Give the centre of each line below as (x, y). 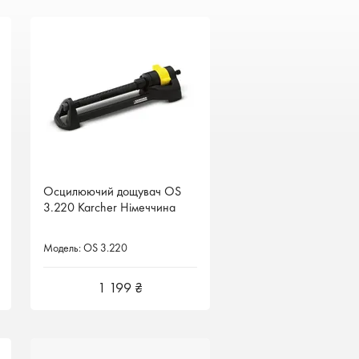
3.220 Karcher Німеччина (109, 207)
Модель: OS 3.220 (85, 248)
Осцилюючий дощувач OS (112, 191)
